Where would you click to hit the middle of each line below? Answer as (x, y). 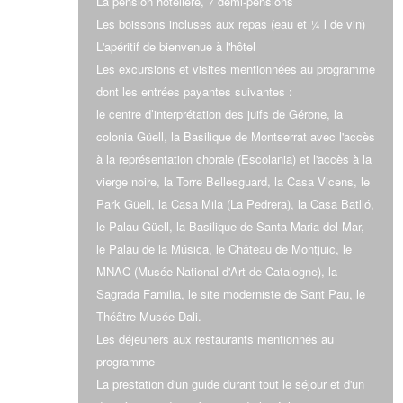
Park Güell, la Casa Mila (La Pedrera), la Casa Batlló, (235, 204)
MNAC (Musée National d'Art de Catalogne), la (217, 271)
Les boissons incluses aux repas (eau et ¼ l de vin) (231, 24)
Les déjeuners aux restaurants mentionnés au (215, 339)
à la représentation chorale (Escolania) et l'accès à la (234, 159)
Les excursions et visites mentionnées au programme (236, 69)
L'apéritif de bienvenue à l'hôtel (176, 46)
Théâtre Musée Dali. (149, 316)
